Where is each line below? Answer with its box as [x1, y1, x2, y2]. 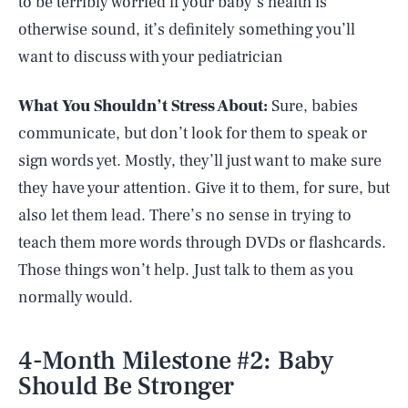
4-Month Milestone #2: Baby [18, 344, 333, 377]
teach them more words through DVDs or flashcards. [18, 232, 386, 253]
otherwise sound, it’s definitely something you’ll [18, 19, 355, 40]
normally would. [18, 287, 133, 308]
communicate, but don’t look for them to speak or [18, 123, 367, 144]
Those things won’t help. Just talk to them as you [18, 260, 353, 280]
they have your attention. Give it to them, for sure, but [18, 178, 390, 199]
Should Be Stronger [18, 370, 234, 403]
